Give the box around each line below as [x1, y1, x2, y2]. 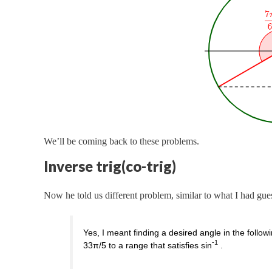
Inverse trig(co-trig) [44, 157, 176, 175]
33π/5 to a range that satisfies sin [83, 240, 212, 250]
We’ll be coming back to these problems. [44, 135, 199, 146]
